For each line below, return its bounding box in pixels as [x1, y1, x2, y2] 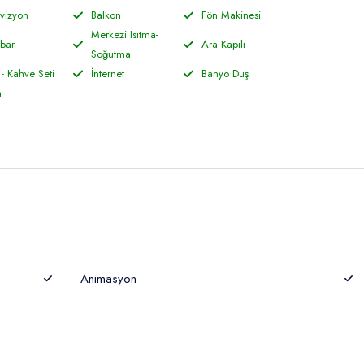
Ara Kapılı [201, 37, 245, 52]
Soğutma [90, 46, 131, 62]
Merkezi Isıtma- [90, 27, 158, 42]
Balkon [90, 7, 121, 23]
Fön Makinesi [201, 7, 261, 23]
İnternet [90, 66, 124, 81]
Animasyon [80, 270, 136, 288]
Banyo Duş [201, 66, 249, 81]
